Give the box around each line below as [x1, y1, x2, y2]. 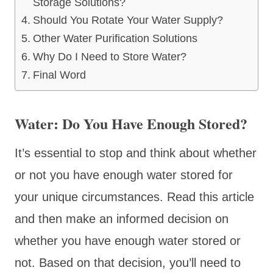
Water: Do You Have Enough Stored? [15, 112, 247, 134]
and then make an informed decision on [15, 211, 229, 225]
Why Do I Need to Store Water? [32, 50, 186, 63]
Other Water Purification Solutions [32, 32, 197, 44]
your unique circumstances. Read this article [15, 190, 254, 204]
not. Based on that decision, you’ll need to [15, 255, 241, 269]
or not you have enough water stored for [15, 168, 233, 182]
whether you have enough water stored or [15, 233, 241, 247]
